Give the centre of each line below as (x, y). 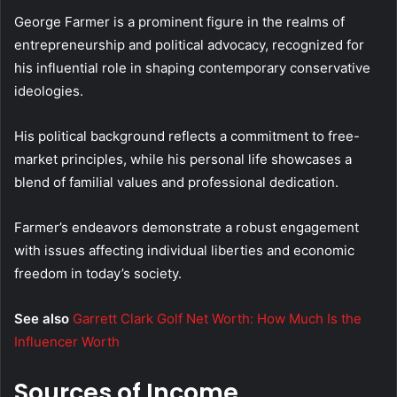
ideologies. (49, 91)
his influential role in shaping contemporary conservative (192, 68)
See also (42, 319)
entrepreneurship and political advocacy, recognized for (189, 45)
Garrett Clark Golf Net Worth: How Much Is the (217, 319)
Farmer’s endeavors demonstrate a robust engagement (187, 228)
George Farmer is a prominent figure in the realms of (179, 22)
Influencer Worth (67, 342)
